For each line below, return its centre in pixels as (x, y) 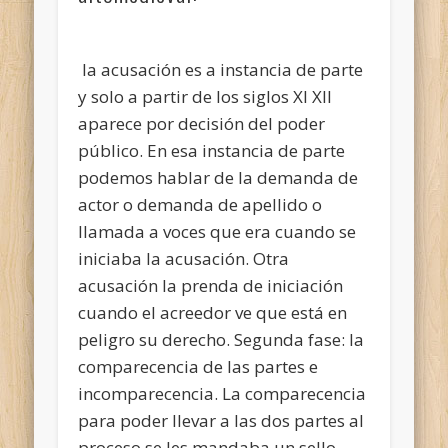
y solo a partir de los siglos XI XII (205, 96)
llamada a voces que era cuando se (217, 231)
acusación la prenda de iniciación (211, 285)
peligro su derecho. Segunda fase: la (221, 339)
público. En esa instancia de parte (212, 150)
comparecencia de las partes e (198, 366)
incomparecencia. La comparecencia (222, 393)
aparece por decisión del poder (202, 123)
